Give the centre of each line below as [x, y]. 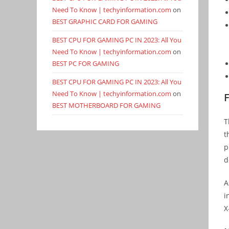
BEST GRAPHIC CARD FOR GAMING [105, 21]
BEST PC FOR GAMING [86, 63]
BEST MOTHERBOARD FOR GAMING [106, 105]
